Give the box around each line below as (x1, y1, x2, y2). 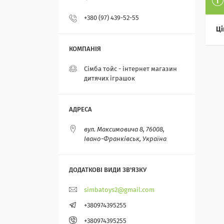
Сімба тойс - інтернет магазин (84, 66, 177, 72)
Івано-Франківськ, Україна (84, 136, 166, 142)
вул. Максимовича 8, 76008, (84, 126, 164, 133)
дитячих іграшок (84, 75, 135, 82)
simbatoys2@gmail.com (84, 187, 154, 193)
